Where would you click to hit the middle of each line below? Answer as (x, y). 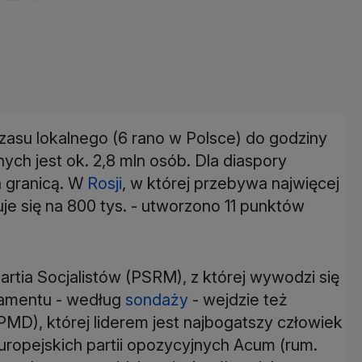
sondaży (157, 299)
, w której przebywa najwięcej (231, 183)
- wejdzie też (238, 299)
